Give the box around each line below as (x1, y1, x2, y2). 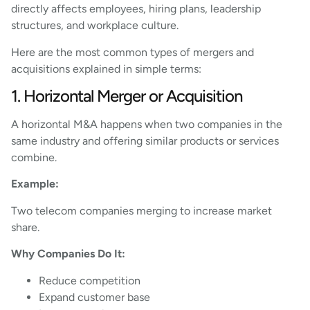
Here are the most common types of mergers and (11, 45, 254, 59)
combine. (11, 151, 57, 165)
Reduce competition (39, 273, 140, 287)
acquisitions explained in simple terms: (11, 62, 201, 75)
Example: (11, 177, 59, 191)
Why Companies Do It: (11, 247, 125, 261)
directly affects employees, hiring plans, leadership (11, 2, 261, 16)
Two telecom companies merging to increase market (11, 203, 272, 217)
